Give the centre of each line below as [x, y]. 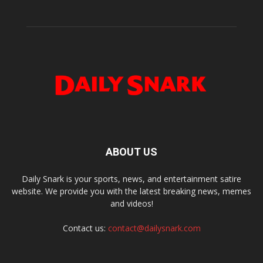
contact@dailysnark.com [154, 228]
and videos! [131, 204]
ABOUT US [131, 152]
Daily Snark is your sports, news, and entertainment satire [131, 179]
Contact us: [85, 228]
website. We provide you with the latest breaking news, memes [131, 191]
